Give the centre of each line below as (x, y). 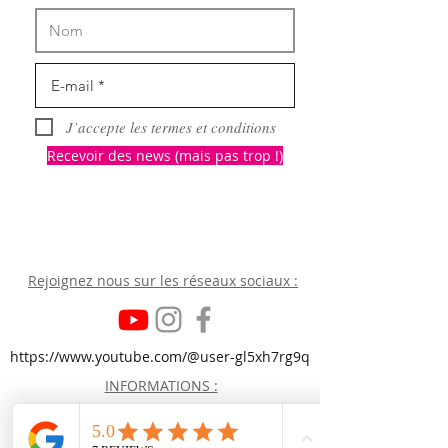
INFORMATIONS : (161, 386)
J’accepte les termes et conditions (171, 126)
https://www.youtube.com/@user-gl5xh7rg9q (160, 357)
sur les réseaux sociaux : (214, 281)
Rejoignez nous (79, 281)
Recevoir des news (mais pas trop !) (165, 156)
